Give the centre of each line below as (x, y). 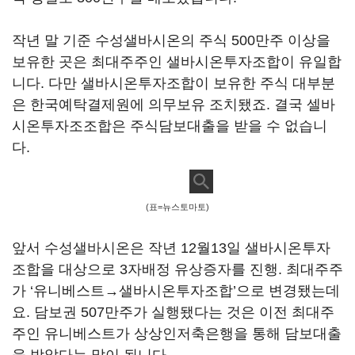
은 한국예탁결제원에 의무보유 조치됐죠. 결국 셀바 (174, 105)
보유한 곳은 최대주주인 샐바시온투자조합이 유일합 (177, 62)
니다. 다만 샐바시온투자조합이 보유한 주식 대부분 (174, 83)
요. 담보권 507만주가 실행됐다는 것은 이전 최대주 (173, 312)
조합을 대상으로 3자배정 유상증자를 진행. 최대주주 (177, 269)
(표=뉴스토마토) (177, 207)
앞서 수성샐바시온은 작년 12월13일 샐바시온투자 (171, 248)
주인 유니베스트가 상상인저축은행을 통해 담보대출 (177, 334)
